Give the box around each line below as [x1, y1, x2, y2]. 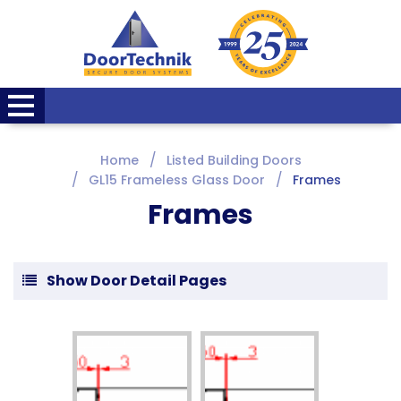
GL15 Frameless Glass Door [88, 171, 265, 189]
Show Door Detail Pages [44, 270, 226, 291]
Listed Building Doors [166, 151, 302, 169]
